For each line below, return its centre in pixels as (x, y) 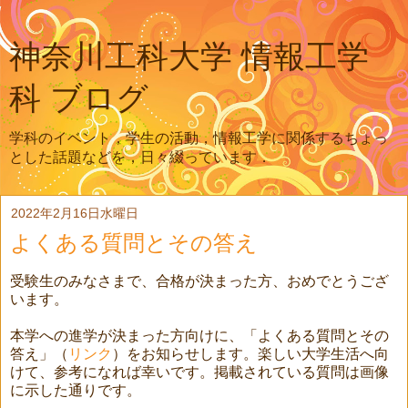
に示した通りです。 (76, 390)
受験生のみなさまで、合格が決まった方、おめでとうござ (199, 280)
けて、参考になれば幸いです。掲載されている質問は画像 (199, 372)
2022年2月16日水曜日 (75, 213)
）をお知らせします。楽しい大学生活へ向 (250, 353)
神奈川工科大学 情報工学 (189, 56)
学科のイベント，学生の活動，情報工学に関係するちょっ (199, 138)
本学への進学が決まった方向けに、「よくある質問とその (199, 335)
